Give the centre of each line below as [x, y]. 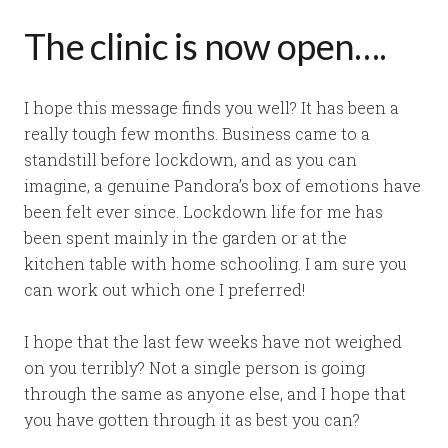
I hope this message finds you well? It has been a [211, 108]
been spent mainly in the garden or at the [185, 238]
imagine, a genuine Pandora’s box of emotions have [222, 186]
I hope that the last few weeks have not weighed [213, 342]
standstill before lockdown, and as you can [190, 160]
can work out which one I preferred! [164, 290]
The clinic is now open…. [205, 46]
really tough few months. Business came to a [197, 134]
